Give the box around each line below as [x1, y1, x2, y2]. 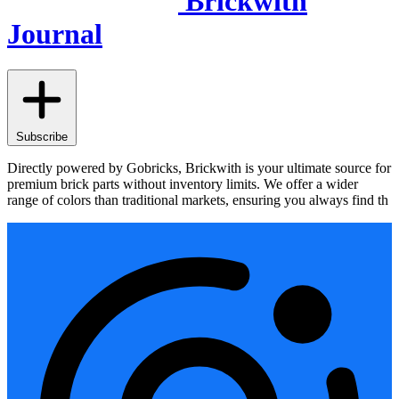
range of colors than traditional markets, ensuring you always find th [7, 192, 388, 208]
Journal [7, 17, 102, 50]
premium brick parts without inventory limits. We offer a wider [7, 176, 358, 192]
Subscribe [16, 130, 68, 144]
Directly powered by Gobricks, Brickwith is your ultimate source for [7, 160, 391, 176]
